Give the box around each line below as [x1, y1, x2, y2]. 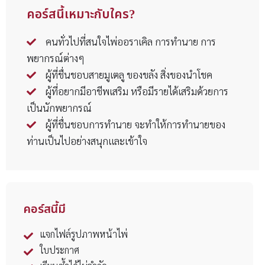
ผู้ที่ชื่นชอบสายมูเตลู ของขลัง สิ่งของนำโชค [46, 68, 212, 81]
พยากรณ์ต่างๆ [27, 51, 85, 64]
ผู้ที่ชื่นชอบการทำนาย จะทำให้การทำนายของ [46, 118, 225, 131]
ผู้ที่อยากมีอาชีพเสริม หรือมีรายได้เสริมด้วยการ [46, 85, 228, 98]
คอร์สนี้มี [24, 201, 66, 218]
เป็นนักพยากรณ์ [27, 101, 92, 114]
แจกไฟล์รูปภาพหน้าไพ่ [40, 228, 128, 240]
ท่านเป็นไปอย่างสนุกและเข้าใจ [27, 134, 147, 147]
